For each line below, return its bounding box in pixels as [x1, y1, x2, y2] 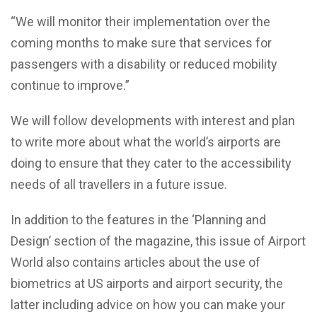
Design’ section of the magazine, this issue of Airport [11, 234, 306, 249]
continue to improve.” [11, 78, 129, 93]
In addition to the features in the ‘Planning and [11, 212, 266, 228]
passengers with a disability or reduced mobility [11, 57, 277, 72]
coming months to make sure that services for [11, 35, 272, 51]
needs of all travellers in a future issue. [11, 177, 227, 192]
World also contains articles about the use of [11, 255, 260, 270]
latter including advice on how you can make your [11, 297, 285, 313]
